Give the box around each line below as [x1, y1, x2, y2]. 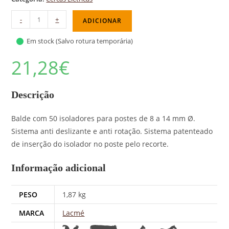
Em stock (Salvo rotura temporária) [27, 37, 133, 45]
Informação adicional [11, 162, 106, 173]
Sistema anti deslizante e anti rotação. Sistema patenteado [11, 126, 213, 136]
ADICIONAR [83, 16, 122, 25]
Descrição [11, 89, 55, 100]
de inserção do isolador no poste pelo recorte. [11, 139, 169, 149]
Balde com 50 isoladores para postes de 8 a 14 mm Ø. [11, 113, 196, 123]
